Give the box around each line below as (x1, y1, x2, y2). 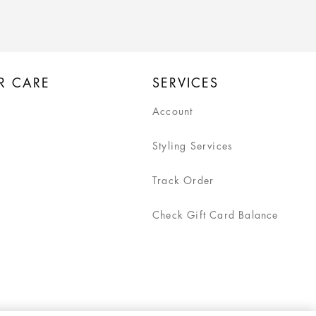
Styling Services (152, 140, 233, 151)
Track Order (152, 175, 214, 186)
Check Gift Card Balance (152, 209, 279, 220)
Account (152, 106, 193, 116)
